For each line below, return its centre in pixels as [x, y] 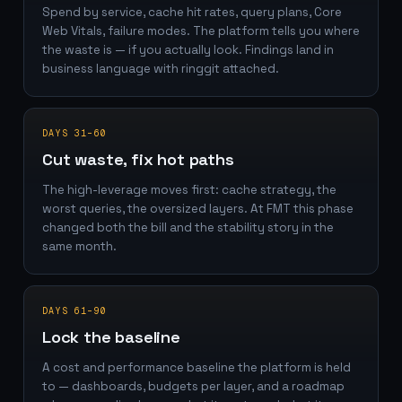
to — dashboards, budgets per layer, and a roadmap [193, 386]
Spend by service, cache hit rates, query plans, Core [192, 12]
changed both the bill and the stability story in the [188, 227]
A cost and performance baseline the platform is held [197, 367]
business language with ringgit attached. [161, 69]
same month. [79, 246]
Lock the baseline [111, 337]
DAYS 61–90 [74, 311]
